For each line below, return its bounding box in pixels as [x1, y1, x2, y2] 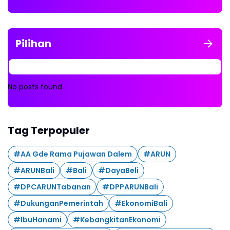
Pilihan [15, 36, 51, 51]
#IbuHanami [13, 214, 62, 225]
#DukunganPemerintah [13, 198, 103, 208]
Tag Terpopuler [8, 123, 90, 138]
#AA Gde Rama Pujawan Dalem [13, 148, 132, 159]
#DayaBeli [98, 165, 139, 176]
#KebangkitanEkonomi [73, 214, 161, 225]
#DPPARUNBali [102, 181, 158, 192]
